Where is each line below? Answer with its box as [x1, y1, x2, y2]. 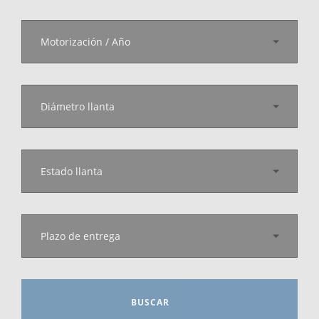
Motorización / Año [41, 35, 130, 48]
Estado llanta [41, 164, 103, 178]
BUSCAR [131, 296, 172, 308]
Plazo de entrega [41, 229, 120, 243]
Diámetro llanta [41, 100, 115, 113]
